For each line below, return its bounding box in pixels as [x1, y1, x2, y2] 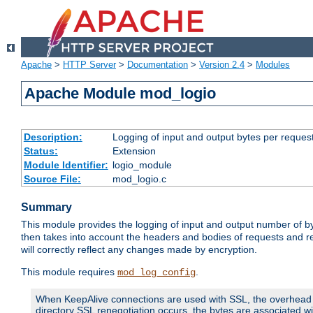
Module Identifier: [23, 159, 108, 171]
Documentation [127, 59, 188, 71]
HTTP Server [63, 59, 116, 71]
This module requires [21, 266, 117, 278]
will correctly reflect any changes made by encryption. [21, 244, 257, 256]
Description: [23, 131, 82, 143]
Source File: [23, 173, 81, 185]
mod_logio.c [112, 173, 166, 185]
